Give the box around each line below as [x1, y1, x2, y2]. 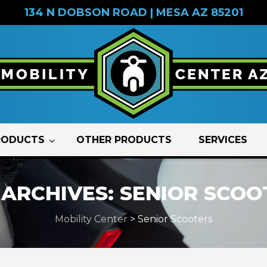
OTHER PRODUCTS [76, 134, 172, 145]
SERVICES [198, 134, 247, 145]
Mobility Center [55, 213, 128, 225]
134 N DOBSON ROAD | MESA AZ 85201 [24, 6, 243, 19]
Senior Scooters [138, 213, 212, 225]
